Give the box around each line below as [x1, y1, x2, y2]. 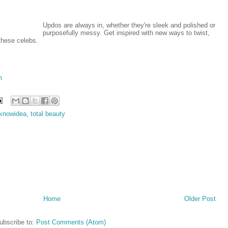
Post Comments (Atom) [36, 218, 106, 226]
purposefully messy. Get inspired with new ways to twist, [43, 28, 210, 37]
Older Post [184, 195, 216, 203]
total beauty [31, 109, 65, 118]
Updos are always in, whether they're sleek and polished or [43, 21, 215, 29]
